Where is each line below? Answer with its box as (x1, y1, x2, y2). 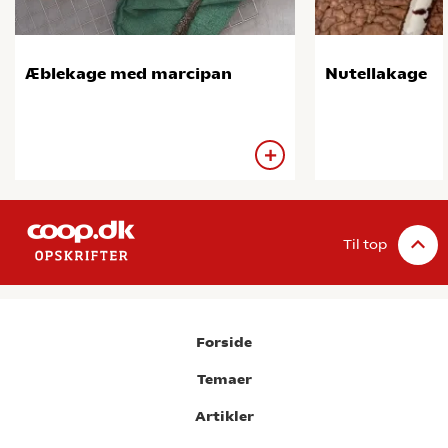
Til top (343, 235, 387, 252)
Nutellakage (325, 64, 427, 83)
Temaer (196, 371, 252, 388)
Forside (196, 334, 252, 351)
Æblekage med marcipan (25, 64, 232, 83)
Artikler (194, 408, 254, 425)
